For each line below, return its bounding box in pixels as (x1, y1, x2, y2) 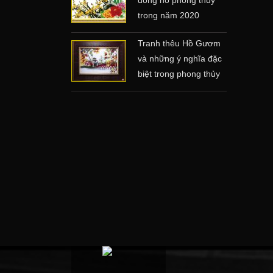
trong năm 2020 (138, 10, 199, 20)
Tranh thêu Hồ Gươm (138, 38, 221, 48)
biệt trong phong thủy (138, 68, 220, 79)
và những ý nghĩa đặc (138, 53, 222, 63)
